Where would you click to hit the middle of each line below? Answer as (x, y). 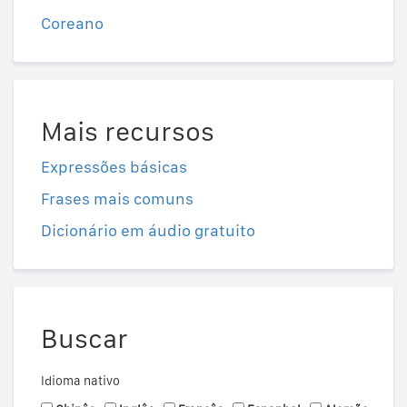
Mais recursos (128, 131)
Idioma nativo (80, 381)
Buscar (84, 338)
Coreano (72, 24)
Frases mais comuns (117, 199)
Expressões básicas (114, 167)
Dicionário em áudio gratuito (148, 231)
